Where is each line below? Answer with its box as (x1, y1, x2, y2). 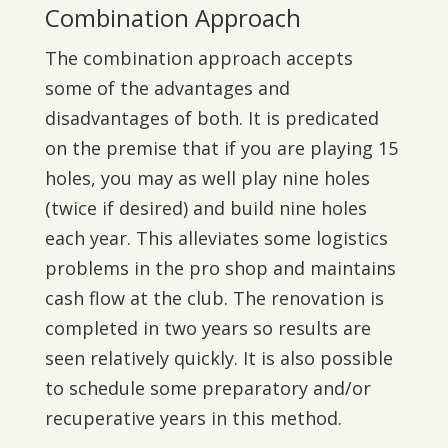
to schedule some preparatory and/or (44, 376, 371, 400)
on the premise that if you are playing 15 (44, 136, 398, 160)
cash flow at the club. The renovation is (44, 286, 384, 310)
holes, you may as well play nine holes (44, 166, 370, 190)
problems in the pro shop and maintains (44, 256, 396, 280)
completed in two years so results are (44, 316, 371, 340)
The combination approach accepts (44, 46, 353, 70)
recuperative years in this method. (44, 406, 342, 430)
